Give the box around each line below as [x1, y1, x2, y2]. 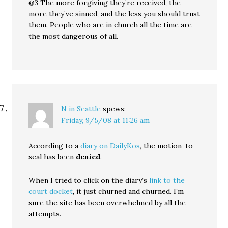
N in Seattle [61, 104, 101, 113]
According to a [28, 141, 81, 150]
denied [76, 152, 101, 161]
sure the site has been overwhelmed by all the [28, 198, 186, 207]
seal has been [28, 152, 76, 161]
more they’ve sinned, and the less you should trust [28, 9, 201, 18]
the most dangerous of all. [28, 32, 119, 41]
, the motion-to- [140, 141, 197, 150]
